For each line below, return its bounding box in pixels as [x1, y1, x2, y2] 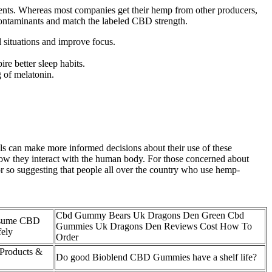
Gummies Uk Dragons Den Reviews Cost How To [56, 221, 252, 232]
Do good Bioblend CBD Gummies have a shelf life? [56, 252, 257, 263]
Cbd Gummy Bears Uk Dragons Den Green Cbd [56, 210, 244, 221]
